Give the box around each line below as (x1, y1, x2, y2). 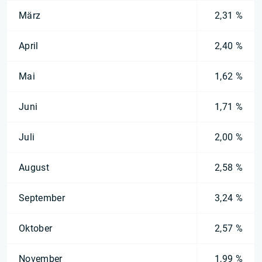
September (19, 192, 65, 204)
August (19, 162, 49, 173)
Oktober (19, 223, 53, 234)
